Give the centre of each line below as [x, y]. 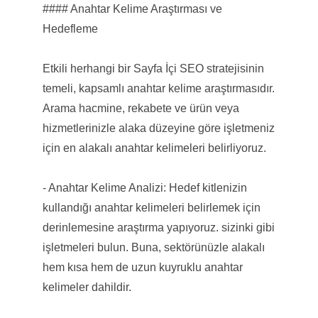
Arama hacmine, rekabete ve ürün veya [141, 108]
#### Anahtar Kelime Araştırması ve [132, 9]
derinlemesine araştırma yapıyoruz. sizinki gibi [158, 227]
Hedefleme [70, 28]
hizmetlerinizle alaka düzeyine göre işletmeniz [158, 128]
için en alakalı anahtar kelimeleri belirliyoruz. [154, 148]
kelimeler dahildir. [87, 287]
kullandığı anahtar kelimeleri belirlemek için [151, 207]
